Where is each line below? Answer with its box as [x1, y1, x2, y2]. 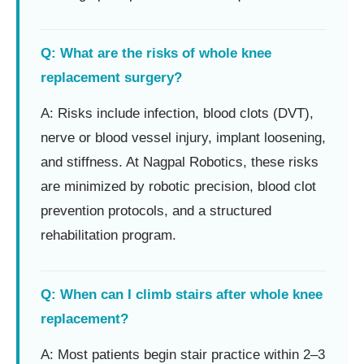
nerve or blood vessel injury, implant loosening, [41, 129, 326, 145]
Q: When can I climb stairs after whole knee [41, 286, 323, 302]
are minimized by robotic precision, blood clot [41, 178, 316, 194]
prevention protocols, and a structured [41, 202, 271, 219]
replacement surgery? [41, 69, 182, 85]
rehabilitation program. [41, 227, 176, 243]
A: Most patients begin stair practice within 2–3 [41, 346, 325, 362]
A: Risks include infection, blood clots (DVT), [41, 105, 314, 121]
